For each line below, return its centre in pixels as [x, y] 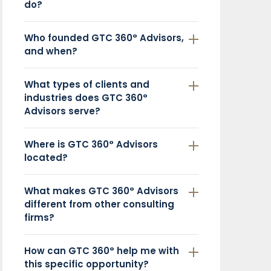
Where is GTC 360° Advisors [91, 144]
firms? [39, 217]
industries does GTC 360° [86, 97]
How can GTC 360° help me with [102, 250]
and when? [51, 51]
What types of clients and [87, 84]
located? [46, 157]
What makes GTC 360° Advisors [101, 191]
